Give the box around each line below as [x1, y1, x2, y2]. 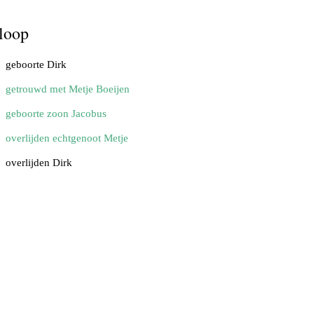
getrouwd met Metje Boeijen [6, 83, 130, 95]
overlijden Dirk [6, 157, 72, 169]
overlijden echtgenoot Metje [6, 132, 128, 144]
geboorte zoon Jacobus [6, 108, 107, 120]
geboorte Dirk [6, 59, 67, 71]
